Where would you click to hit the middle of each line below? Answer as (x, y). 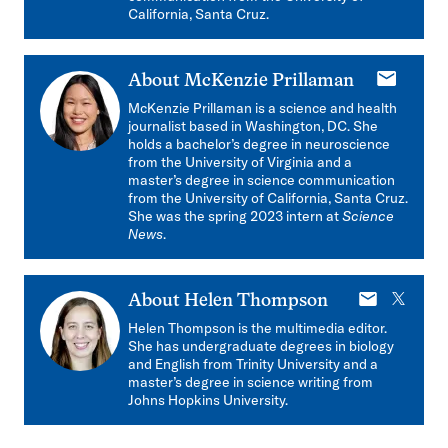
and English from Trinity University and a (253, 364)
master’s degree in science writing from (250, 382)
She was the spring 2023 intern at (235, 216)
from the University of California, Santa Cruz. (268, 198)
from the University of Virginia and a (240, 162)
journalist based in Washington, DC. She (253, 126)
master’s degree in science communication (261, 180)
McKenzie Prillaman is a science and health (262, 108)
